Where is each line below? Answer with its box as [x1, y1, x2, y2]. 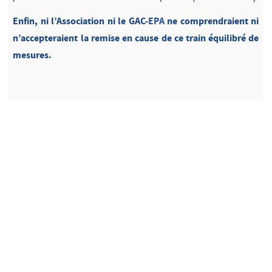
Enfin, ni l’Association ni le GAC [13, 14, 145, 27]
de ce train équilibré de [161, 31, 259, 44]
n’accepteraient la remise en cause [13, 31, 159, 44]
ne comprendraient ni [164, 14, 259, 27]
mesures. [13, 48, 52, 61]
